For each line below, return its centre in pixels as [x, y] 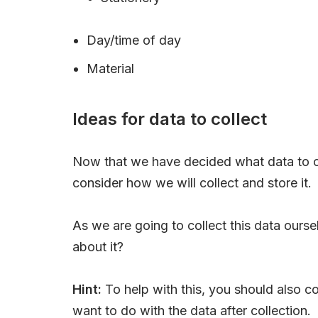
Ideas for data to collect [170, 119]
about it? [98, 246]
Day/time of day [134, 40]
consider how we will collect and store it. [192, 182]
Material [110, 68]
